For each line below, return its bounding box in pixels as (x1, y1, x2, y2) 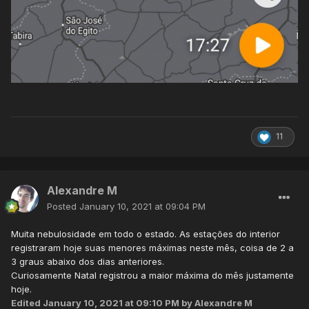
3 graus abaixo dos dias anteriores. (11, 256, 164, 268)
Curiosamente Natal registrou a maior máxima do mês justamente (11, 270, 294, 281)
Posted (47, 201, 79, 212)
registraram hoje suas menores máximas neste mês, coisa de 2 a (11, 242, 294, 254)
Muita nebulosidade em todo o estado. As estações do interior (11, 228, 280, 240)
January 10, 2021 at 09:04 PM (79, 201, 206, 212)
